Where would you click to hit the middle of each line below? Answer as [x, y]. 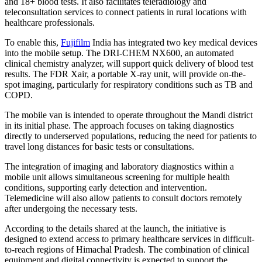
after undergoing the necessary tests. [71, 208]
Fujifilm [75, 42]
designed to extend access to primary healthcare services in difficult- [130, 239]
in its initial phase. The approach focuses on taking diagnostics [119, 125]
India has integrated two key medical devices [174, 42]
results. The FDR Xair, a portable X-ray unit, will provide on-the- [125, 74]
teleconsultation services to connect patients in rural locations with [126, 12]
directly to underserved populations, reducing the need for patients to [131, 136]
